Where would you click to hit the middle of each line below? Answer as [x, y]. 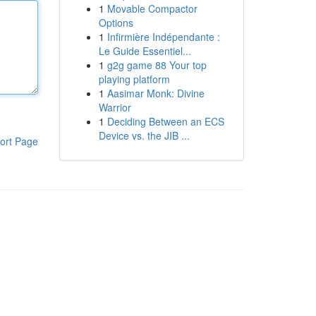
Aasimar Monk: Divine [156, 93]
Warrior [115, 107]
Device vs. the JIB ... [144, 135]
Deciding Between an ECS [165, 121]
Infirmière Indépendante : [163, 37]
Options [116, 23]
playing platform [134, 79]
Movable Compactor [152, 8]
